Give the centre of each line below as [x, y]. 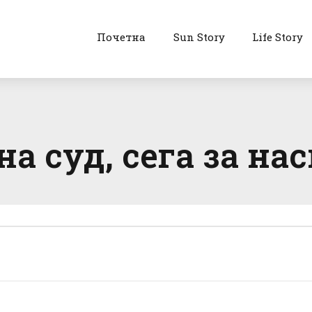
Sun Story [199, 37]
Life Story [278, 37]
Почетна [121, 37]
